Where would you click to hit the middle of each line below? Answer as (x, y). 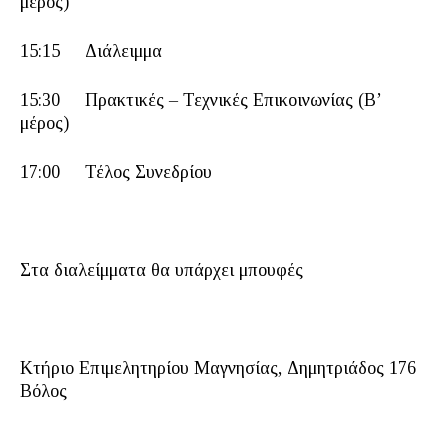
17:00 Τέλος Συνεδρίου (116, 172)
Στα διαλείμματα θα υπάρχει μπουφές (161, 270)
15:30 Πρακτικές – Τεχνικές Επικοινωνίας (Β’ (200, 100)
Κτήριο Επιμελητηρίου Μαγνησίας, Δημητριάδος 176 (218, 368)
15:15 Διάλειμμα (91, 51)
